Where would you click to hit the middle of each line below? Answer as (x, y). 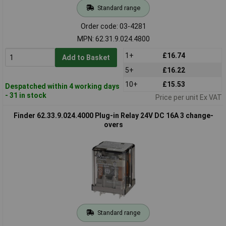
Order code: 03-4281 (113, 26)
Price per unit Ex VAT (188, 97)
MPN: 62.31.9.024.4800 (113, 39)
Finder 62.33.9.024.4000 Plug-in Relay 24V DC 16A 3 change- (113, 115)
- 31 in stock (25, 95)
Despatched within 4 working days (62, 86)
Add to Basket (86, 57)
